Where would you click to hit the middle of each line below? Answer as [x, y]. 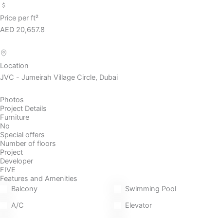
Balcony [24, 189]
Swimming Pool [151, 189]
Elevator [138, 206]
